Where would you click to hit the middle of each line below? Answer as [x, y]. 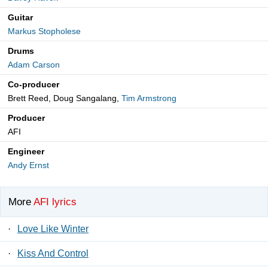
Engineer [26, 152]
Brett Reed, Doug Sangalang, [65, 98]
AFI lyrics [55, 202]
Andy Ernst [28, 165]
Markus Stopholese [44, 31]
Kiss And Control [53, 253]
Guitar [20, 18]
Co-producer [33, 85]
